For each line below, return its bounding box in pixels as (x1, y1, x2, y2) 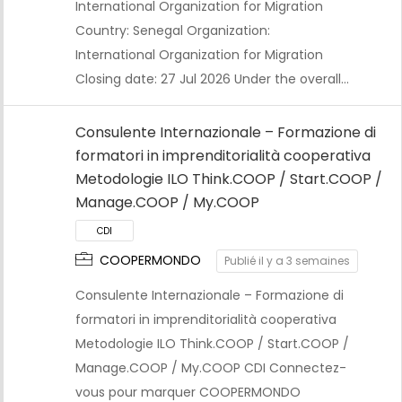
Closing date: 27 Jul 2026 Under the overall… (75, 70, 349, 89)
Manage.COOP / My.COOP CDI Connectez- (75, 358, 346, 377)
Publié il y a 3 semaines (224, 252, 350, 268)
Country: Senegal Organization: (75, 22, 270, 40)
